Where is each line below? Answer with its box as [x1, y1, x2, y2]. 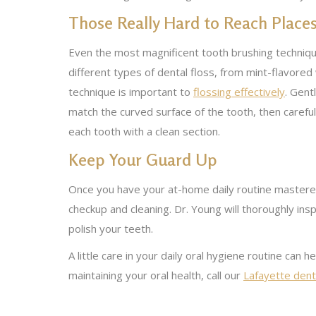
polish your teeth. [68, 221, 153, 236]
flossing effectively [193, 85, 285, 99]
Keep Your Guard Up [68, 150, 217, 170]
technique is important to [68, 85, 193, 99]
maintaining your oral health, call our [68, 268, 243, 282]
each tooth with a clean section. [68, 124, 220, 138]
